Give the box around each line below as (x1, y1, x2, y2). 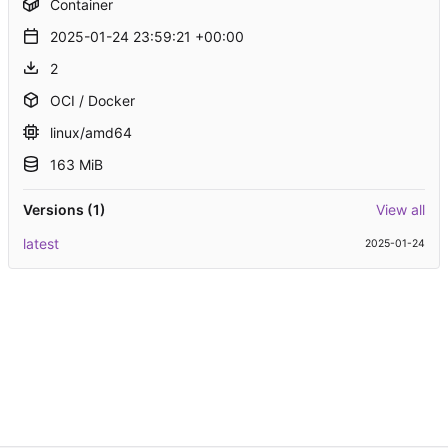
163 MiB (46, 156, 103, 173)
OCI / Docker (46, 92, 135, 109)
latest (23, 235, 59, 252)
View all (376, 201, 425, 218)
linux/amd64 (46, 124, 132, 141)
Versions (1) (23, 201, 106, 218)
